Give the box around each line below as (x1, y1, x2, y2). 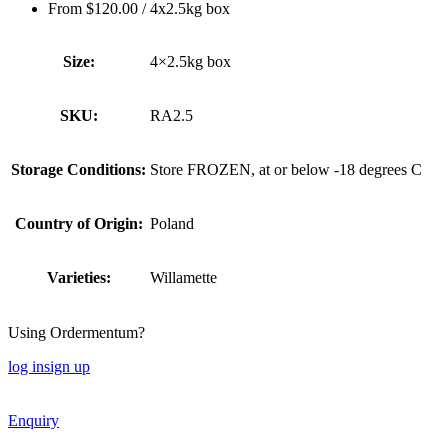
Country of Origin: (14, 215, 143, 233)
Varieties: (46, 269, 111, 287)
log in (8, 358, 44, 376)
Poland (150, 215, 194, 233)
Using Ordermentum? (8, 324, 145, 342)
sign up (44, 358, 90, 376)
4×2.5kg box (150, 53, 231, 71)
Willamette (150, 269, 217, 287)
